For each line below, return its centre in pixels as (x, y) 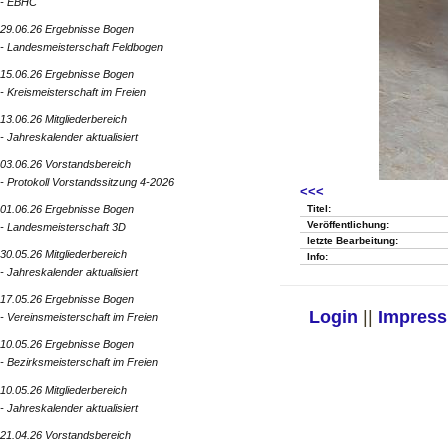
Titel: (319, 209)
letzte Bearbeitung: (353, 241)
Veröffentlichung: (348, 225)
